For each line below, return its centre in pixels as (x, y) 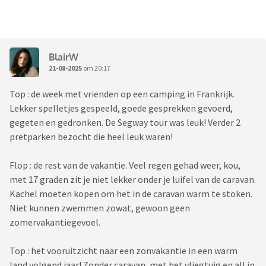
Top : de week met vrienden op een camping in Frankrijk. (122, 94)
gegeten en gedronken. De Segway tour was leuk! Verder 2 (125, 123)
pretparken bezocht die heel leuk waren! (91, 137)
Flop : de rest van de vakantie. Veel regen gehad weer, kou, (125, 165)
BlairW (64, 57)
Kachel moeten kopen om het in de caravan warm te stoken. (131, 194)
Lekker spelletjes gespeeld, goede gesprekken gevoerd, (121, 108)
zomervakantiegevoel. (55, 222)
